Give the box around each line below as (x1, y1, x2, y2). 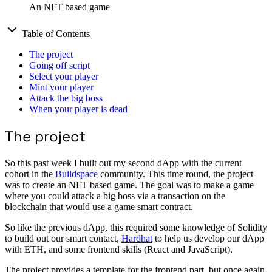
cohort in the (5, 169, 55, 180)
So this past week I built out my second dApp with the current (5, 158, 242, 169)
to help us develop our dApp (152, 233, 264, 244)
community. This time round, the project (98, 169, 253, 180)
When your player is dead (29, 104, 127, 115)
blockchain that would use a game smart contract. (5, 202, 193, 212)
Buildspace (55, 169, 98, 180)
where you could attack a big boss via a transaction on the (5, 191, 225, 202)
